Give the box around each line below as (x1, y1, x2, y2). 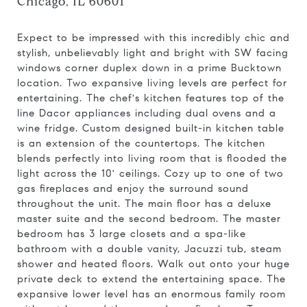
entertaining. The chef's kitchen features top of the (17, 92, 284, 104)
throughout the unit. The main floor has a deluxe (17, 197, 271, 210)
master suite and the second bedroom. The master (17, 212, 281, 225)
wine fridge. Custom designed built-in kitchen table (17, 122, 284, 134)
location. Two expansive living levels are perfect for (17, 77, 287, 89)
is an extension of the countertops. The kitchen (17, 137, 265, 149)
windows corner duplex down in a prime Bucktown (17, 62, 282, 74)
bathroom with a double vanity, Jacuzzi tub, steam (17, 243, 282, 255)
